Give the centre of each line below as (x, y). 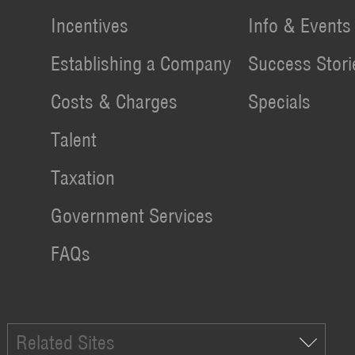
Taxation (83, 177)
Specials (279, 101)
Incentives (90, 25)
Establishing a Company (141, 63)
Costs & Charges (115, 101)
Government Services (132, 216)
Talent (74, 139)
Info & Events (299, 25)
